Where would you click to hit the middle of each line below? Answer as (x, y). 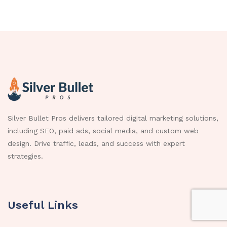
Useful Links (43, 205)
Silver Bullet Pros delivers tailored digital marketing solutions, (113, 118)
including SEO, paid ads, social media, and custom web (103, 131)
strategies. (25, 156)
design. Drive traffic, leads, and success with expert (96, 144)
